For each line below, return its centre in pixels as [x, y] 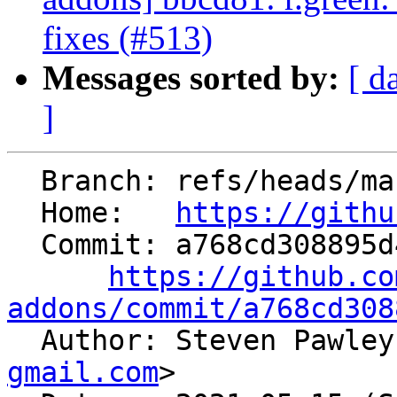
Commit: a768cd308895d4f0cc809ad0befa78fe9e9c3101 [24, 245]
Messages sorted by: [191, 78]
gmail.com [83, 373]
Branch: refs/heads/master [24, 181]
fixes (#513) [128, 38]
